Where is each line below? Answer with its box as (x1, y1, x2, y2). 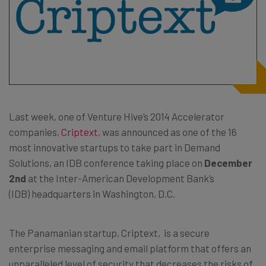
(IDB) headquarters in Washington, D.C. (9, 188, 175, 200)
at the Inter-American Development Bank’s (26, 172, 214, 185)
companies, (9, 126, 61, 138)
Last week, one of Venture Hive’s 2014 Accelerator (9, 110, 224, 123)
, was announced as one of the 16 (98, 126, 237, 138)
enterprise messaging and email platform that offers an (9, 242, 251, 255)
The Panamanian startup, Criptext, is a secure (9, 227, 210, 239)
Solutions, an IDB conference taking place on (9, 157, 202, 169)
